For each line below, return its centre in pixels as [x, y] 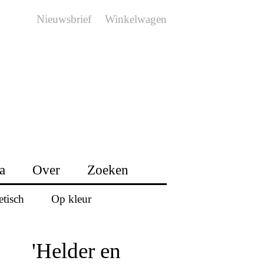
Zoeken [108, 170]
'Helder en [76, 250]
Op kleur [71, 199]
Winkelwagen [136, 19]
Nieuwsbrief [64, 19]
